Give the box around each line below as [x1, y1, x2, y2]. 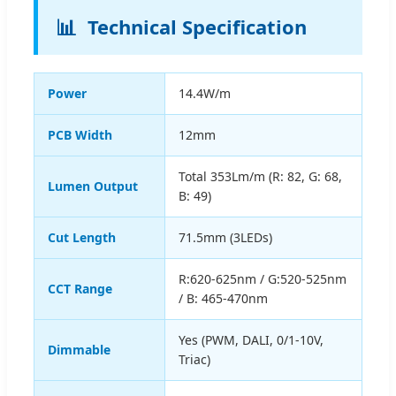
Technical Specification [88, 13, 307, 40]
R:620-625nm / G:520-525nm [179, 270, 346, 287]
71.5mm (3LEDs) [179, 228, 272, 246]
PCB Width [48, 126, 112, 143]
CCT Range [48, 279, 112, 297]
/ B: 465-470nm [179, 289, 268, 307]
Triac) [179, 350, 210, 368]
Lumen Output [48, 177, 138, 194]
